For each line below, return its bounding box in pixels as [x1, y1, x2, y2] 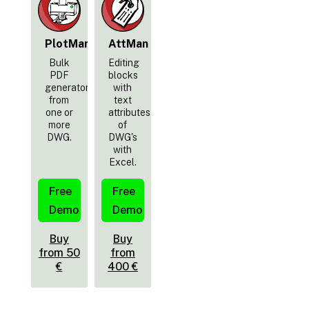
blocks [108, 69, 138, 81]
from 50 [38, 246, 80, 260]
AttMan [108, 37, 148, 50]
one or [45, 106, 73, 118]
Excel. [108, 156, 137, 168]
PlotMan [44, 37, 90, 50]
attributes [108, 106, 150, 118]
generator [44, 81, 89, 93]
